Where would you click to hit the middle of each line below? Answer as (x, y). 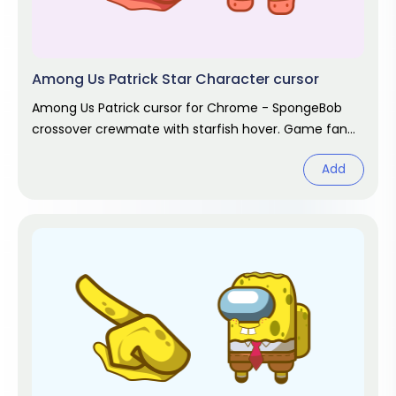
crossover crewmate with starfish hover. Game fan (190, 129)
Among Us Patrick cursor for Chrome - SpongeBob (187, 108)
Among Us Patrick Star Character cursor (175, 79)
